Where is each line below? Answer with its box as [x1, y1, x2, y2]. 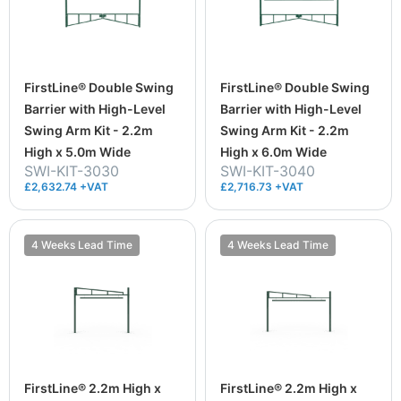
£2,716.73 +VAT [220, 179, 303, 193]
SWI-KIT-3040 [220, 161, 315, 180]
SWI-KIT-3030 [24, 161, 119, 180]
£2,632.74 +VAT [24, 179, 108, 193]
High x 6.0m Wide [220, 143, 327, 159]
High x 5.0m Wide [24, 143, 131, 159]
